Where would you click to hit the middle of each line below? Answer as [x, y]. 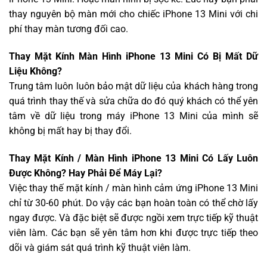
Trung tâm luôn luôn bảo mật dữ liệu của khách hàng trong [133, 86]
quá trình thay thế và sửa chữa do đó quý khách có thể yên [133, 101]
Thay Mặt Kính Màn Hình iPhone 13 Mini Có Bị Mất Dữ [133, 56]
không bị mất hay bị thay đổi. [70, 131]
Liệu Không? [35, 71]
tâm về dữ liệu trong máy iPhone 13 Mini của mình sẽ [133, 116]
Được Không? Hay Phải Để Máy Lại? [86, 173]
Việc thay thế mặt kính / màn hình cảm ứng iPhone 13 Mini [133, 188]
